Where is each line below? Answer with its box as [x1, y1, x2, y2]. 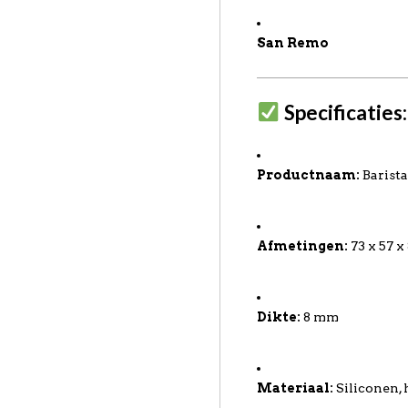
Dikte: [257, 310, 301, 324]
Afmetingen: [257, 239, 349, 253]
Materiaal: [257, 381, 334, 395]
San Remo [257, 36, 330, 50]
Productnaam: [257, 168, 361, 182]
